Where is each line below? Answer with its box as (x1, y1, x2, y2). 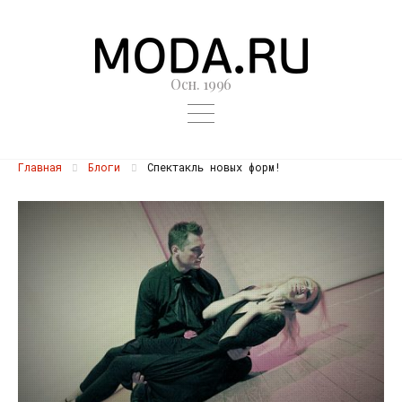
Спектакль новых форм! (140, 159, 281, 174)
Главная (18, 159, 62, 174)
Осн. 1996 (170, 74, 232, 93)
